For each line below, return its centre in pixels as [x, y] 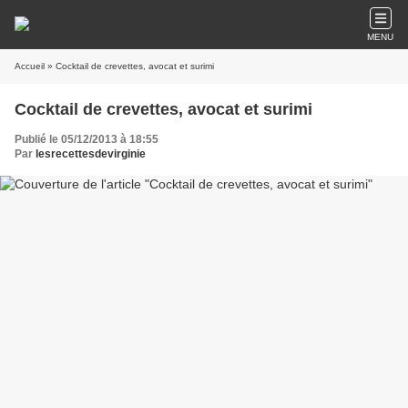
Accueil [30, 66]
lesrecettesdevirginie [91, 154]
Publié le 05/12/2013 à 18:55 [87, 139]
